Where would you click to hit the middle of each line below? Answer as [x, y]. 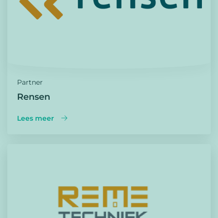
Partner [30, 82]
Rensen [34, 97]
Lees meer [36, 118]
